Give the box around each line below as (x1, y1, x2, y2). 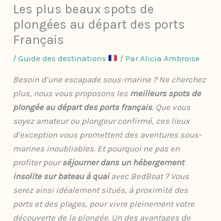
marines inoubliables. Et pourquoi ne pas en (13, 144, 180, 154)
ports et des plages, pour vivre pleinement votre (13, 199, 195, 209)
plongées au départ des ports (13, 17, 185, 33)
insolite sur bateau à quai (13, 171, 111, 182)
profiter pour (13, 157, 63, 168)
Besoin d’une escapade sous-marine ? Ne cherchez (13, 74, 206, 85)
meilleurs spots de (130, 88, 201, 99)
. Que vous (152, 102, 191, 112)
